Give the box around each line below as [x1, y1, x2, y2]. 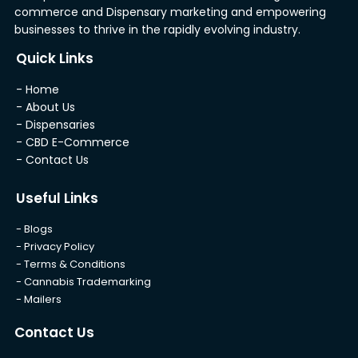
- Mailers [16, 291, 62, 307]
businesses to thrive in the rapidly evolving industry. [14, 21, 300, 38]
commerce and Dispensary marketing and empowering [14, 3, 326, 20]
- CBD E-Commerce [16, 133, 129, 150]
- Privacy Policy [16, 238, 94, 254]
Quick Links [16, 48, 93, 68]
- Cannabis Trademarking [16, 273, 151, 289]
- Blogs [16, 221, 53, 237]
